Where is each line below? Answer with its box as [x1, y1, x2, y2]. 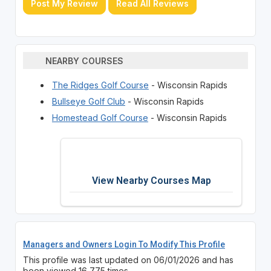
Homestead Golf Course [51, 113, 148, 123]
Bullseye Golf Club [51, 96, 125, 107]
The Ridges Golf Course [51, 80, 149, 91]
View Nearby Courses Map [91, 175, 211, 187]
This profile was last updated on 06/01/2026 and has [22, 255, 233, 266]
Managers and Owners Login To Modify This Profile [22, 240, 225, 250]
